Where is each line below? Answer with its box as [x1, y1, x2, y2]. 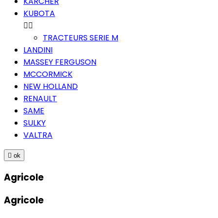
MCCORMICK [23, 68, 73, 80]
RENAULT [23, 92, 57, 104]
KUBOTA [23, 7, 55, 19]
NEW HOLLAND [23, 80, 78, 92]
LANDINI [23, 44, 53, 55]
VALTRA [23, 129, 53, 141]
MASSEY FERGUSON [23, 56, 96, 68]
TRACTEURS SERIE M [43, 32, 118, 43]
